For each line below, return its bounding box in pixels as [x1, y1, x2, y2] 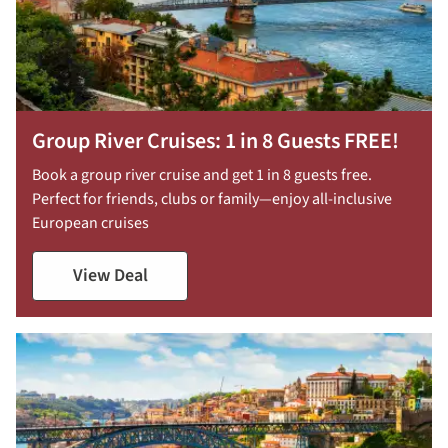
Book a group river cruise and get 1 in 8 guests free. [32, 164, 372, 187]
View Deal [72, 263, 148, 289]
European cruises [32, 212, 149, 235]
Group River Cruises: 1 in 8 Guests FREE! [32, 125, 399, 158]
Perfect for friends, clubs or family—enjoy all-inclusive [32, 188, 392, 211]
